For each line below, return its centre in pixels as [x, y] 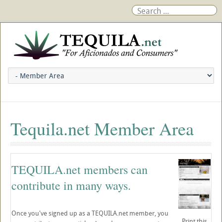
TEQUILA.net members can [80, 169]
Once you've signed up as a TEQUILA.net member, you [90, 213]
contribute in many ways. [71, 185]
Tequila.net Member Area [102, 128]
